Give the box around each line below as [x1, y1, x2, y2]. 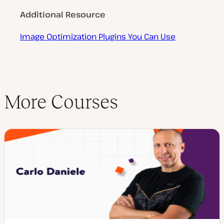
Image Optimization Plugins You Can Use [20, 31, 175, 42]
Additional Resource [20, 9, 105, 20]
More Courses [4, 91, 118, 112]
